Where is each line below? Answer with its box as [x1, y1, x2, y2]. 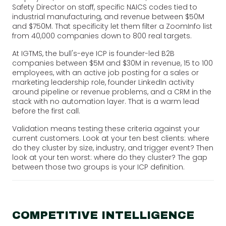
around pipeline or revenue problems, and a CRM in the [12, 86, 211, 97]
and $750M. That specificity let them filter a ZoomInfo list [12, 21, 212, 31]
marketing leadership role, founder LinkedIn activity [12, 77, 194, 87]
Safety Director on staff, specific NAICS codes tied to [12, 2, 197, 12]
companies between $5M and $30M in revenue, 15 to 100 [12, 58, 213, 68]
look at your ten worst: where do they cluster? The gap [12, 152, 207, 162]
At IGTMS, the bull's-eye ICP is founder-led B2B [12, 48, 175, 59]
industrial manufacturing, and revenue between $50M [12, 11, 204, 22]
